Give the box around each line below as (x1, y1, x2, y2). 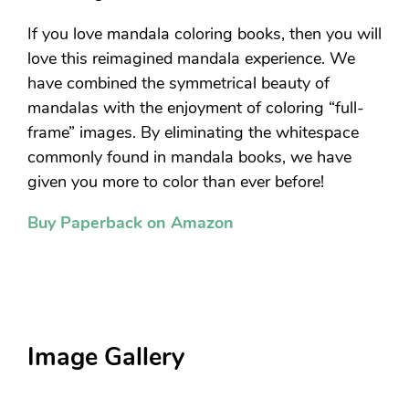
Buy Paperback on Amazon (27, 212, 234, 235)
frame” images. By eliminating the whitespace (27, 121, 359, 144)
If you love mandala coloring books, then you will (27, 23, 382, 46)
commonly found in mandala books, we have (27, 146, 351, 169)
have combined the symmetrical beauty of (27, 72, 330, 95)
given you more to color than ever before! (27, 171, 324, 194)
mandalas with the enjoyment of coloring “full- (27, 97, 364, 120)
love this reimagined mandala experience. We (27, 47, 355, 70)
